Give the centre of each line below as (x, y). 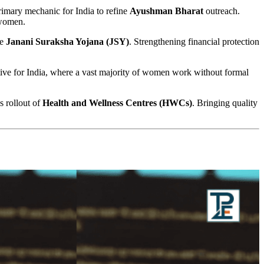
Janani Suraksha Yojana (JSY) (67, 41)
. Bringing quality (225, 103)
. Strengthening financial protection (194, 41)
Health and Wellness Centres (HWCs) (117, 103)
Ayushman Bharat (166, 11)
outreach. (222, 11)
